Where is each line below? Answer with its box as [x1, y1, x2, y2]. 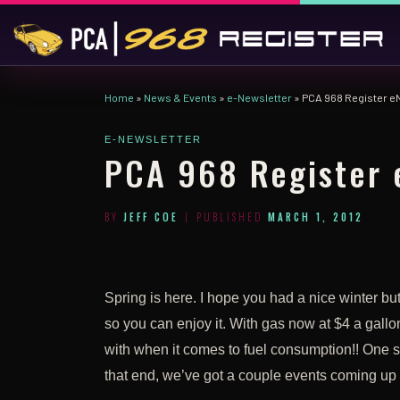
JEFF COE [123, 209, 179, 224]
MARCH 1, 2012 [267, 209, 363, 224]
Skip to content [24, 17, 109, 31]
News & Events [144, 90, 217, 104]
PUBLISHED [196, 209, 268, 224]
